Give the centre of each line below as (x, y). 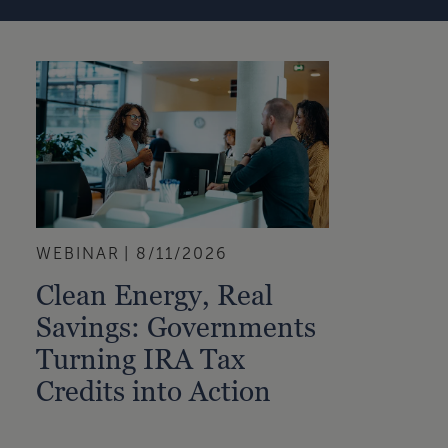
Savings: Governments (176, 326)
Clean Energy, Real (155, 294)
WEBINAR (78, 253)
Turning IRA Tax (141, 358)
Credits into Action (154, 390)
